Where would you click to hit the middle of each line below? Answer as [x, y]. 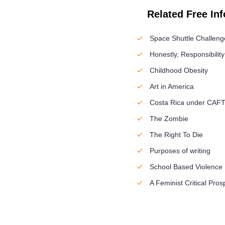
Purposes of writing [180, 151]
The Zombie [169, 119]
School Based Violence [186, 167]
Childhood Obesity [179, 70]
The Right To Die [176, 135]
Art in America [172, 86]
